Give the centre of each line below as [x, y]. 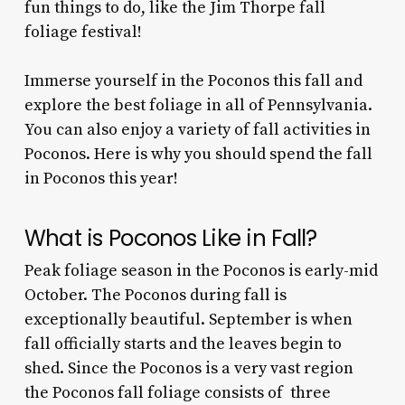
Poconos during [182, 295]
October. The [74, 295]
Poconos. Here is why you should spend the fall [198, 154]
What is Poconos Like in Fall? [170, 238]
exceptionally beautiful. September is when [188, 319]
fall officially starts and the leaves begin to [183, 344]
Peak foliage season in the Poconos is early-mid [201, 270]
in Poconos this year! [101, 178]
